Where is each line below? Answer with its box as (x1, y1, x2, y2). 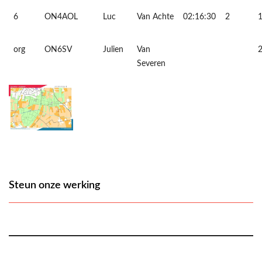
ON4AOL (44, 12, 78, 21)
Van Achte (137, 12, 174, 21)
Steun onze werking (9, 180, 100, 191)
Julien (103, 45, 123, 54)
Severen (137, 59, 166, 68)
